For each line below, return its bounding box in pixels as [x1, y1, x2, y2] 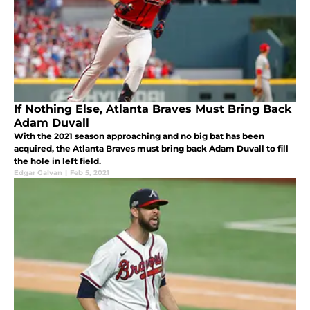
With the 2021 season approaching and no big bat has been [14, 131, 264, 142]
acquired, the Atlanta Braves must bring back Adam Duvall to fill [14, 143, 289, 154]
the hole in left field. [14, 156, 101, 167]
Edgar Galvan [14, 168, 62, 178]
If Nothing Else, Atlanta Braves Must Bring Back [14, 102, 291, 116]
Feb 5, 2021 [70, 168, 109, 178]
